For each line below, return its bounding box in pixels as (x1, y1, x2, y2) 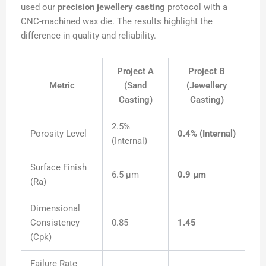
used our (21, 1, 58, 12)
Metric (49, 80, 75, 91)
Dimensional (30, 203, 80, 214)
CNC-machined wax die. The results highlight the (21, 15, 213, 27)
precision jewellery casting (58, 1, 165, 12)
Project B (188, 66, 225, 77)
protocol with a (165, 1, 227, 12)
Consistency (30, 217, 80, 229)
